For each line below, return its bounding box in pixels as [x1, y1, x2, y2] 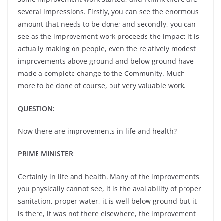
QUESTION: [18, 104, 55, 113]
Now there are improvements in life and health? [18, 126, 177, 136]
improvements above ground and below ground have [18, 56, 194, 66]
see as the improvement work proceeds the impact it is [18, 32, 199, 41]
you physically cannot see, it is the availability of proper [18, 184, 201, 193]
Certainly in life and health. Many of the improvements [18, 172, 199, 181]
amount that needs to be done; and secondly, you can [18, 19, 196, 29]
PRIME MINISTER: [18, 149, 75, 158]
